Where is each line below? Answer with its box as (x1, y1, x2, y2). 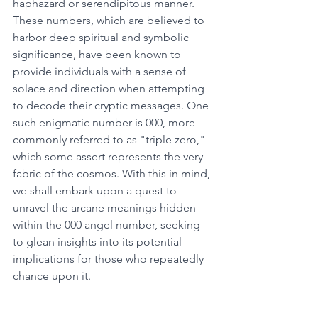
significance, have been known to (13, 48, 184, 61)
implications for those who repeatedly (13, 252, 207, 265)
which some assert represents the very (13, 150, 206, 163)
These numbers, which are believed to (13, 13, 207, 27)
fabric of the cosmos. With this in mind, (13, 167, 213, 180)
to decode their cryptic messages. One (13, 99, 212, 112)
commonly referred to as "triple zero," (13, 133, 208, 146)
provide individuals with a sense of (13, 65, 189, 78)
